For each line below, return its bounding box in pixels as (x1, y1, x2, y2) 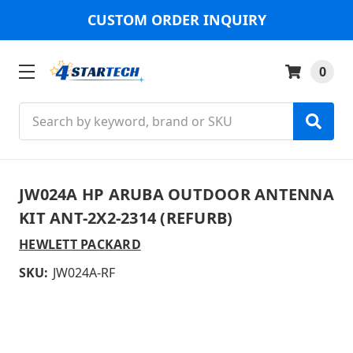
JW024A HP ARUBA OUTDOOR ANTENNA (19, 183, 334, 205)
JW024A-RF (53, 263, 115, 281)
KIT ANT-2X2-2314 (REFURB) (19, 206, 233, 229)
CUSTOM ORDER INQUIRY (87, 10, 266, 29)
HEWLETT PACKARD (19, 235, 141, 253)
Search (19, 103, 60, 121)
